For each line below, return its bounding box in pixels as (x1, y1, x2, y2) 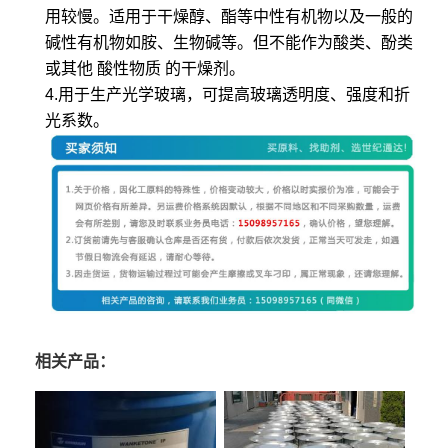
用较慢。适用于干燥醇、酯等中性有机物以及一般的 (45, 8, 413, 26)
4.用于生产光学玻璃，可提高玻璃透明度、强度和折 (45, 86, 410, 104)
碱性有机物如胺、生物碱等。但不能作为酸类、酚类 (45, 34, 413, 52)
